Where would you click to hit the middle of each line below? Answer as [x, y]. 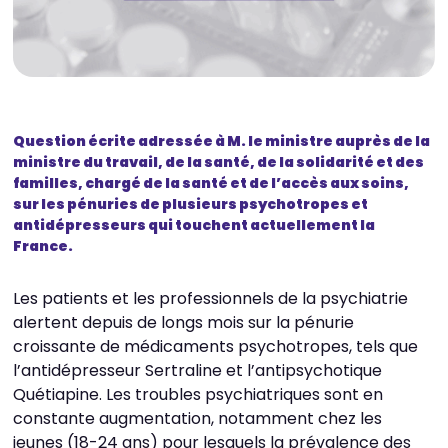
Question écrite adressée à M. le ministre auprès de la [222, 140]
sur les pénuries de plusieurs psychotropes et [191, 203]
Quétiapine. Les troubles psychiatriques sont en [198, 394]
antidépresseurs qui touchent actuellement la [194, 224]
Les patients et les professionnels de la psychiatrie [211, 298]
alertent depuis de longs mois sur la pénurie [184, 322]
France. [43, 245]
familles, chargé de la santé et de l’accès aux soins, [211, 182]
